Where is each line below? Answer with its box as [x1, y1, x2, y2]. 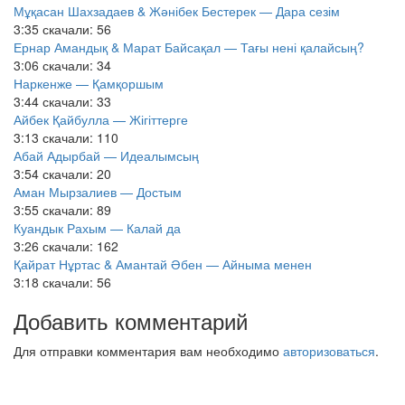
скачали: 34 [42, 56, 111, 74]
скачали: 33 [42, 92, 111, 110]
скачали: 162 [42, 237, 118, 255]
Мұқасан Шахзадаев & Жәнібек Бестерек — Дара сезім [14, 2, 340, 20]
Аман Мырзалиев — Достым [14, 183, 182, 201]
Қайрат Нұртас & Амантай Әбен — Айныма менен [14, 255, 312, 273]
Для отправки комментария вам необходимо [14, 342, 283, 360]
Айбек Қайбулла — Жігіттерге [14, 110, 188, 128]
